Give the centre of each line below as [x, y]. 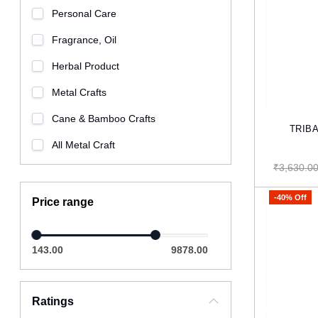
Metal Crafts [79, 92]
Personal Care [84, 13]
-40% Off [291, 197]
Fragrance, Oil [84, 40]
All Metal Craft [84, 145]
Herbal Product [86, 66]
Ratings [53, 301]
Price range [63, 202]
